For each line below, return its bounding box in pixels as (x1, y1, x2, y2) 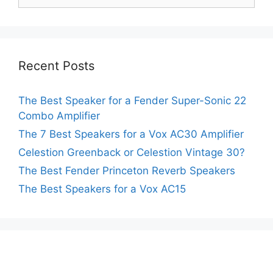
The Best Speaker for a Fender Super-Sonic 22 (18, 94, 246, 107)
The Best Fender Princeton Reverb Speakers (18, 164, 235, 177)
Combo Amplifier (18, 109, 100, 122)
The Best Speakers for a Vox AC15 (18, 182, 186, 195)
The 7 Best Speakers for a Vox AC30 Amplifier (18, 127, 244, 140)
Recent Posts (18, 58, 94, 73)
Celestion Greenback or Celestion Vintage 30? (18, 146, 245, 158)
